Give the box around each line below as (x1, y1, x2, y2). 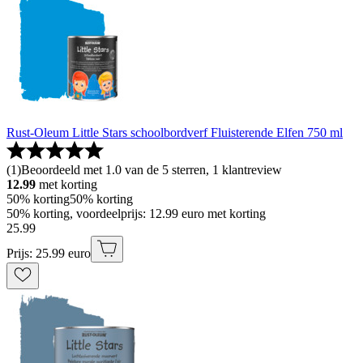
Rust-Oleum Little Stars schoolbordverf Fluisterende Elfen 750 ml (6, 125, 343, 139)
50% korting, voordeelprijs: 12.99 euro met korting (6, 206, 266, 220)
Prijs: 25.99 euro (6, 246, 91, 260)
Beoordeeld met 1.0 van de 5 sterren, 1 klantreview (21, 162, 282, 177)
